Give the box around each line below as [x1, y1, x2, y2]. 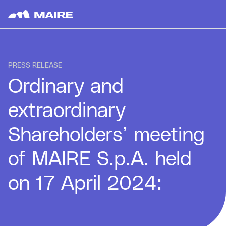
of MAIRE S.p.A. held [8, 149, 192, 169]
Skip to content [3, 29, 59, 37]
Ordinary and [8, 77, 124, 97]
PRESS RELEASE [8, 62, 62, 69]
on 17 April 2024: [8, 174, 162, 194]
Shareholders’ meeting [8, 125, 205, 145]
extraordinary [8, 101, 126, 121]
